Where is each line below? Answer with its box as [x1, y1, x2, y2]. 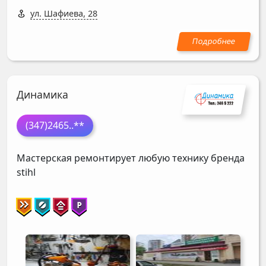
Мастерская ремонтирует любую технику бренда [17, 151, 245, 164]
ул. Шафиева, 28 [30, 8, 97, 20]
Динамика [17, 87, 68, 102]
